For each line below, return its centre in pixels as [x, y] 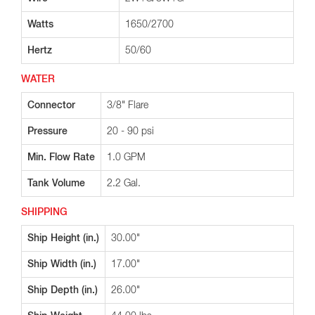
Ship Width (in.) [62, 264]
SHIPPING [44, 212]
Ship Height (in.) [63, 238]
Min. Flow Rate [61, 157]
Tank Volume [56, 184]
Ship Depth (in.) [63, 290]
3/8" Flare [128, 105]
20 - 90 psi [130, 131]
